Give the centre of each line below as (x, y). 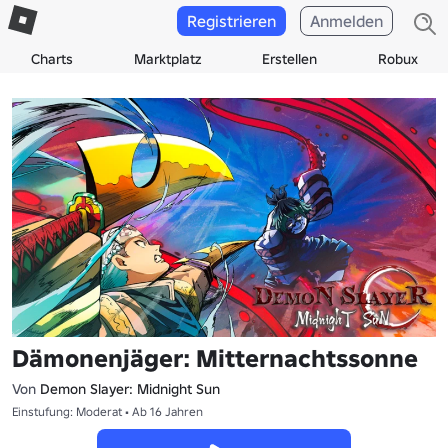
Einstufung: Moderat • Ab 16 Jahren (107, 411)
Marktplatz (167, 59)
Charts (51, 59)
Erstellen (289, 59)
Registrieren (231, 21)
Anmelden (346, 21)
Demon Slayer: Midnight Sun (130, 388)
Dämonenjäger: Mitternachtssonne (215, 358)
